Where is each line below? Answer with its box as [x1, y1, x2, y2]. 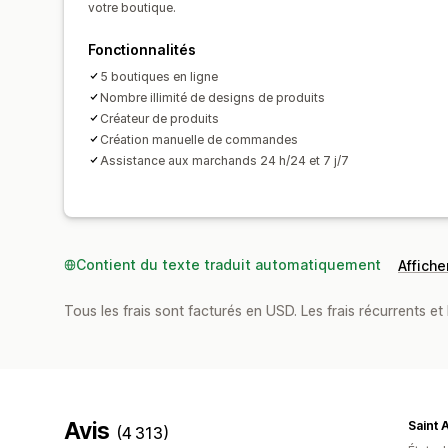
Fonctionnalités [88, 40, 196, 58]
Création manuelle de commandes [100, 131, 298, 147]
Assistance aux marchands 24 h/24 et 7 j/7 [100, 152, 349, 168]
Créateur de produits [100, 110, 219, 126]
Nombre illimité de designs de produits [100, 89, 325, 105]
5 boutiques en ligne [100, 68, 218, 84]
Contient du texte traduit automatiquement [76, 255, 381, 273]
